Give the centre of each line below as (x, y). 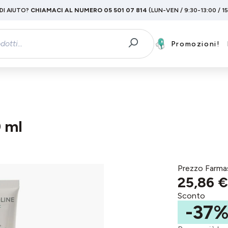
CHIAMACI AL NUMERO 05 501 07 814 (89, 10)
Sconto (191, 196)
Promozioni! (195, 44)
